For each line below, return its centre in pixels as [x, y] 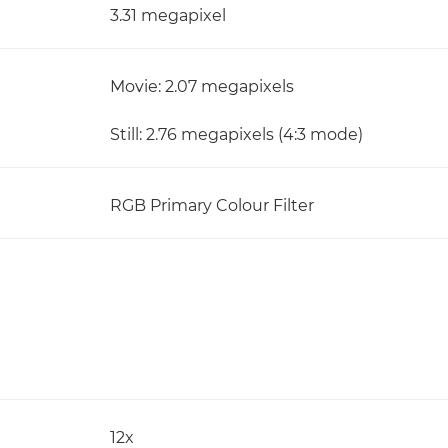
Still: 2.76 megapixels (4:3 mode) [236, 134]
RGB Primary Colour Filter [212, 205]
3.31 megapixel [168, 15]
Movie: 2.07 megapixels [202, 86]
